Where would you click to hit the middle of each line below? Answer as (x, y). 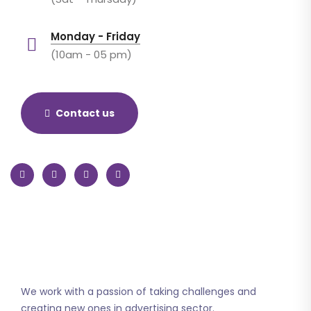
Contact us (85, 113)
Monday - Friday (95, 36)
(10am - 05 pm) (91, 54)
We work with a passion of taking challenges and (138, 291)
